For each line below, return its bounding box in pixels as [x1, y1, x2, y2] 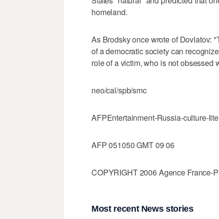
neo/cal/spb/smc [91, 85, 147, 96]
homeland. [91, 6, 128, 18]
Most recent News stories [91, 203, 194, 214]
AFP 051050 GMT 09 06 [91, 139, 175, 151]
